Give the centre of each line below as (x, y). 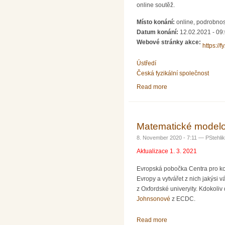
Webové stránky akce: (170, 42)
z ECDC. (183, 199)
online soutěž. (156, 5)
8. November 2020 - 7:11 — (171, 137)
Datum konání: (158, 32)
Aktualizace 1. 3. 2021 (167, 151)
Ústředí (146, 63)
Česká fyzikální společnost (173, 73)
